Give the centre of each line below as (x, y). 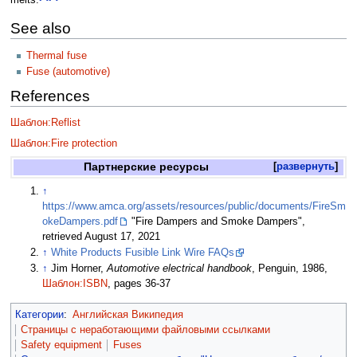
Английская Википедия (127, 315)
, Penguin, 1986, (290, 269)
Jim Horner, (79, 269)
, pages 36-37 (139, 284)
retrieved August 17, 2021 (102, 236)
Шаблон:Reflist (45, 123)
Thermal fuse (57, 55)
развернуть (306, 167)
